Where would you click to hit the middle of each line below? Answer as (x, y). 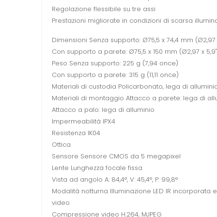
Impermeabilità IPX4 (84, 122)
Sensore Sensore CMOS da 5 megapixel (116, 156)
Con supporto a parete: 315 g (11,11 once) (115, 75)
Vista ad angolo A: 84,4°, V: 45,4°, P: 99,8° (115, 180)
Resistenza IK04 (76, 133)
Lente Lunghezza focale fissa (97, 168)
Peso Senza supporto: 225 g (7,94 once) (115, 63)
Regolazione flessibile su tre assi (104, 9)
